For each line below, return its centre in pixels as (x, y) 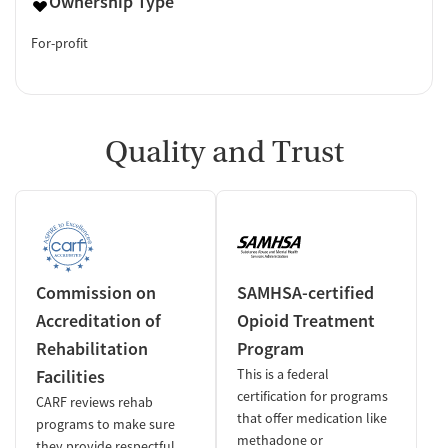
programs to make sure (105, 423)
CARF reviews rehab (94, 401)
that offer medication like (312, 417)
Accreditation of (98, 320)
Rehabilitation (92, 348)
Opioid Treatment (306, 320)
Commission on (96, 292)
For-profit (59, 42)
